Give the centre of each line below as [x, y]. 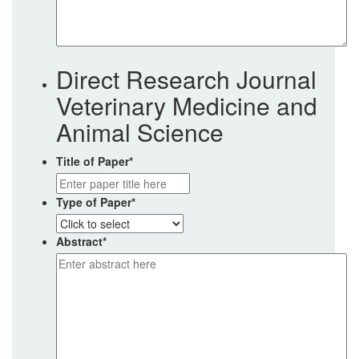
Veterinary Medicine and [187, 105]
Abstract [79, 241]
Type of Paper [94, 202]
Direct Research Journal [186, 79]
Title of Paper [93, 161]
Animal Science [140, 132]
